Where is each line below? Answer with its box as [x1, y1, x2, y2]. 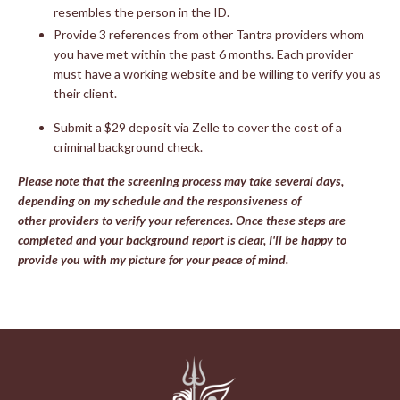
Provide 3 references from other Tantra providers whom [54, 26, 364, 42]
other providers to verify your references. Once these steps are [18, 212, 346, 228]
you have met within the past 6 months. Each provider [54, 46, 353, 62]
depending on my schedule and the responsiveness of [18, 192, 301, 208]
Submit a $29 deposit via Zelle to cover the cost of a [54, 119, 342, 135]
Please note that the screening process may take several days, [18, 172, 344, 188]
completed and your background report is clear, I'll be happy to [18, 231, 346, 247]
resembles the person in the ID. [54, 4, 229, 20]
